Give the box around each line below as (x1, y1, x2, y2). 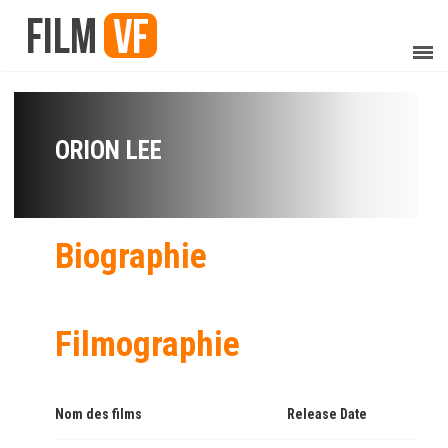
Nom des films (55, 406, 142, 422)
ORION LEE (55, 136, 162, 165)
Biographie (55, 236, 207, 277)
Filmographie (55, 324, 240, 365)
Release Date (287, 406, 367, 422)
